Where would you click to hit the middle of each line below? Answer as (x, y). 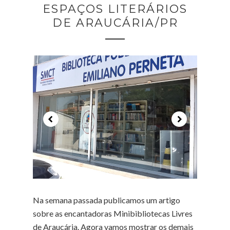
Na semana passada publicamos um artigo (107, 200)
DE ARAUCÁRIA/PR (115, 23)
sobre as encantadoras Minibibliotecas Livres (113, 213)
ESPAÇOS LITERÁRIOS (115, 9)
